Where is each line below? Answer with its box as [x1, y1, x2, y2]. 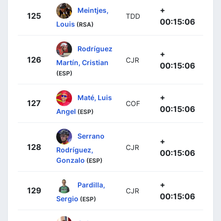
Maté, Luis [77, 93, 112, 102]
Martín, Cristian [56, 58, 109, 67]
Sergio [56, 194, 78, 203]
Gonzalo [56, 155, 85, 164]
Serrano [77, 131, 105, 140]
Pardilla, [77, 180, 105, 189]
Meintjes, [77, 5, 109, 14]
